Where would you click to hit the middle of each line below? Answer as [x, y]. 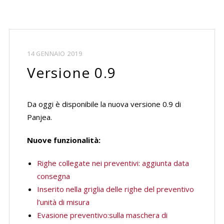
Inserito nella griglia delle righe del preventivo [115, 189]
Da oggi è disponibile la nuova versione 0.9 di [104, 104]
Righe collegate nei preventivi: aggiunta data [113, 163]
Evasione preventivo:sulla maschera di [102, 215]
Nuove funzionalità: [63, 140]
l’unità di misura [63, 202]
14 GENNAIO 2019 [54, 53]
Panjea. [39, 117]
